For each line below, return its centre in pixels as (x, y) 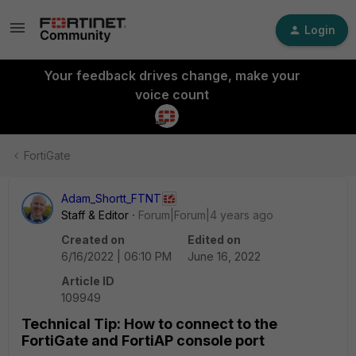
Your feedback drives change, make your (172, 75)
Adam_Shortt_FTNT (111, 198)
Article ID (88, 281)
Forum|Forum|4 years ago (206, 215)
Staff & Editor (95, 215)
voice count (172, 95)
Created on (93, 240)
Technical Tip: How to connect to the (149, 324)
